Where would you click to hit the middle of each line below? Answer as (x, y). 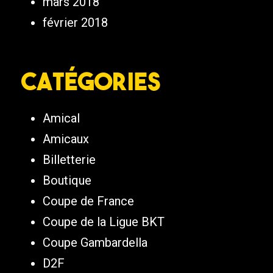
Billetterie (69, 160)
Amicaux (66, 139)
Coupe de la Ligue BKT (104, 222)
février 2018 (75, 23)
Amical (61, 119)
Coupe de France (88, 201)
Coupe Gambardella (95, 243)
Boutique (67, 181)
